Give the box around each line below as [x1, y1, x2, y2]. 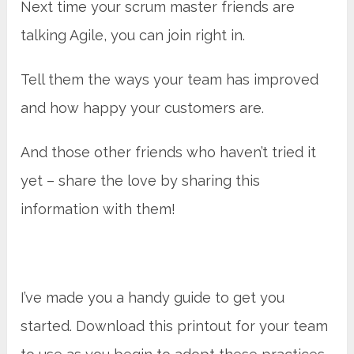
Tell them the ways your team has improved [21, 70, 319, 88]
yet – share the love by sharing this [21, 171, 261, 189]
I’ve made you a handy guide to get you [21, 288, 285, 306]
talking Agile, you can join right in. [21, 26, 246, 43]
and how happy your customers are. [21, 99, 265, 116]
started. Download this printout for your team [21, 317, 329, 334]
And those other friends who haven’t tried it [21, 143, 317, 160]
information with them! [21, 200, 176, 217]
